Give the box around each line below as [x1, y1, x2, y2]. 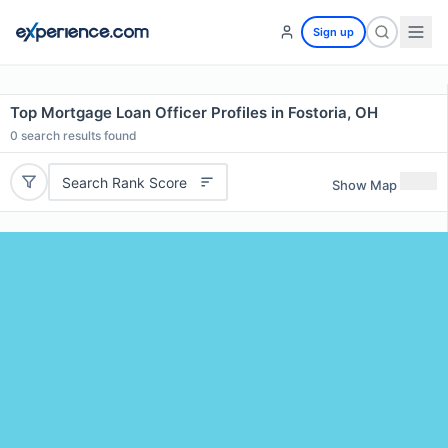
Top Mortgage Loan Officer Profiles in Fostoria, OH [10, 103, 378, 122]
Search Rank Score [61, 173, 187, 191]
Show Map [332, 176, 397, 193]
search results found [18, 128, 137, 143]
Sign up [313, 25, 354, 39]
